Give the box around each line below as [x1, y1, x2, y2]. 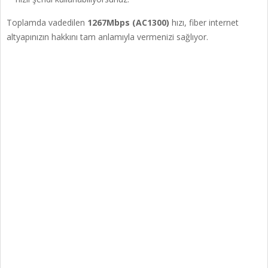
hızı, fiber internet [169, 17, 239, 29]
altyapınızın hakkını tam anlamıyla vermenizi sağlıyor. [7, 31, 208, 43]
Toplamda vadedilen [7, 17, 87, 29]
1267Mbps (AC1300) [87, 17, 169, 29]
